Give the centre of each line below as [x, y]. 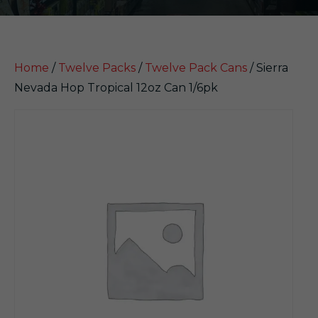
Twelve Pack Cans [196, 68]
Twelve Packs [97, 68]
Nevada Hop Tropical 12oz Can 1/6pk [116, 88]
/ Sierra [268, 68]
